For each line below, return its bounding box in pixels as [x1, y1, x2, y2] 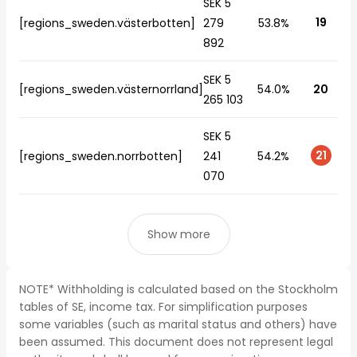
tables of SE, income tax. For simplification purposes [19, 299, 308, 315]
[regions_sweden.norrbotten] [19, 148, 182, 164]
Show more [147, 226, 210, 242]
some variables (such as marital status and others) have [19, 316, 337, 332]
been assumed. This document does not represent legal [19, 334, 333, 350]
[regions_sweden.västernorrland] [19, 81, 203, 97]
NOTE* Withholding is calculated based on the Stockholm [19, 281, 338, 297]
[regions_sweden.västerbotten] [19, 15, 195, 31]
